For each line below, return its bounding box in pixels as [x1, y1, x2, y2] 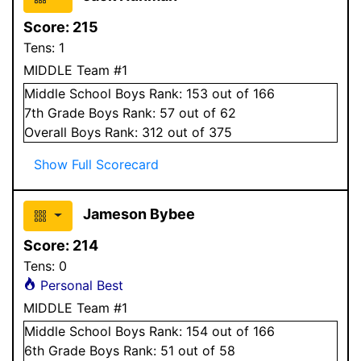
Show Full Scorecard [34, 156, 159, 172]
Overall [24, 123, 71, 140]
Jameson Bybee [82, 205, 195, 222]
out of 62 [175, 104, 236, 121]
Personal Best [36, 276, 123, 293]
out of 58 [174, 342, 235, 359]
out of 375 [164, 123, 232, 140]
